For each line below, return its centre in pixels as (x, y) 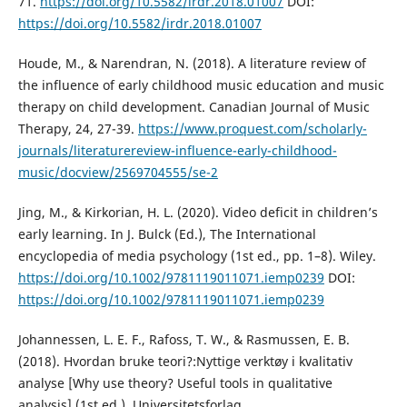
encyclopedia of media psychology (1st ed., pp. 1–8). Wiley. (197, 255)
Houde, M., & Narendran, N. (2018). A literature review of (192, 63)
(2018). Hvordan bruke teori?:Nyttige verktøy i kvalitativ (185, 361)
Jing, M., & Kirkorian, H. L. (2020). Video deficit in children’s (198, 212)
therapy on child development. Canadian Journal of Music (194, 106)
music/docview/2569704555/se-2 (118, 172)
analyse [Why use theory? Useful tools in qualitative (175, 382)
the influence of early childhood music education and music (201, 84)
